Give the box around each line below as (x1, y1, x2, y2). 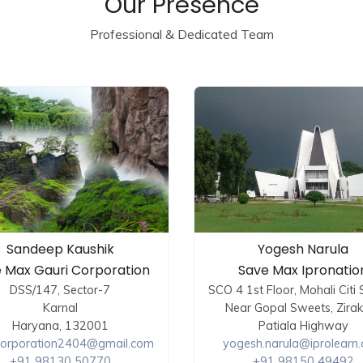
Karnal (42, 300, 78, 316)
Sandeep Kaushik (6, 240, 114, 259)
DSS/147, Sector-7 (10, 282, 110, 298)
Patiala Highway (258, 318, 348, 334)
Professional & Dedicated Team (89, 26, 274, 43)
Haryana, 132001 (11, 318, 109, 334)
